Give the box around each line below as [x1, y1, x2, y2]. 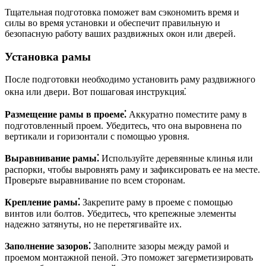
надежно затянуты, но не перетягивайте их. [5, 219, 182, 230]
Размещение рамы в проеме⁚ [5, 109, 126, 120]
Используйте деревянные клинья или [99, 153, 253, 164]
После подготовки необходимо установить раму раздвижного [5, 74, 255, 85]
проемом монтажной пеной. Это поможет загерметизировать [5, 252, 253, 263]
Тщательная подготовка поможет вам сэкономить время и [5, 7, 239, 17]
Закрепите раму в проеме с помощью [80, 197, 233, 208]
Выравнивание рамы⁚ [5, 153, 99, 164]
